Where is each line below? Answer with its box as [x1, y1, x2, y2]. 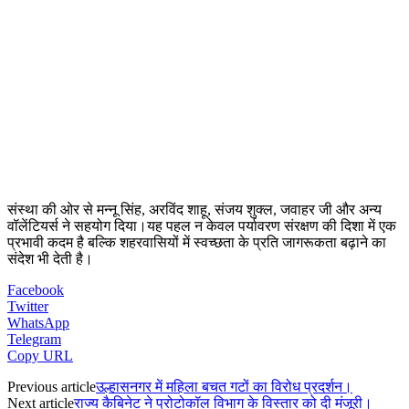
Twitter [7, 298, 48, 314]
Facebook [7, 281, 64, 298]
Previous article [7, 378, 96, 394]
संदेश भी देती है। [7, 250, 93, 267]
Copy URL [7, 347, 73, 363]
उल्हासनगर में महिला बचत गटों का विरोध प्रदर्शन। [96, 378, 352, 394]
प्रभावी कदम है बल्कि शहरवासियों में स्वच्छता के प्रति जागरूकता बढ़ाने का [7, 234, 386, 250]
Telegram [7, 330, 61, 347]
